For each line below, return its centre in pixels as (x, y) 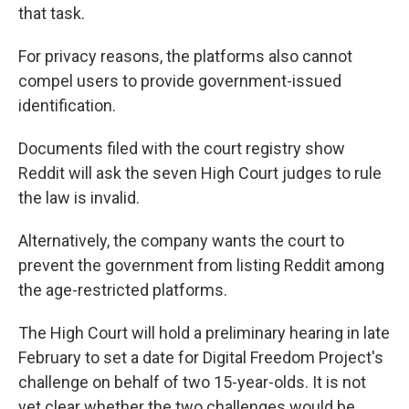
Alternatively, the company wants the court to (181, 241)
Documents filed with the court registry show (182, 148)
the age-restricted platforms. (123, 290)
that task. (52, 13)
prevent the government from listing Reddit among (201, 265)
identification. (67, 105)
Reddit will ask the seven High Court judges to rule (200, 173)
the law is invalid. (79, 198)
